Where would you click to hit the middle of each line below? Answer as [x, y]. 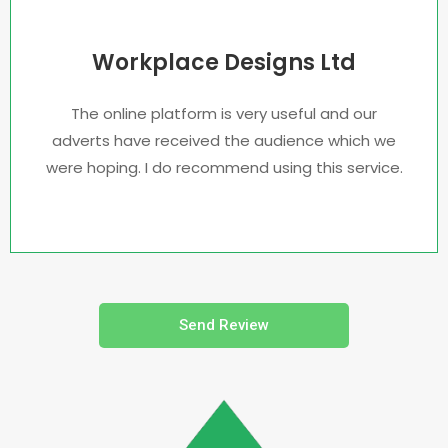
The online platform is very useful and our [224, 113]
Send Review [224, 325]
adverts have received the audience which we [224, 140]
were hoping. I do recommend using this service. [224, 167]
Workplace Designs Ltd [224, 62]
